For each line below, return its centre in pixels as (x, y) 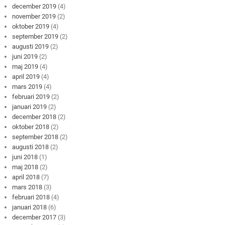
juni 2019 (25, 56)
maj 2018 (25, 167)
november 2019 (34, 16)
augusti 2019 (31, 46)
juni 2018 (25, 157)
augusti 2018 (31, 147)
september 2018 (35, 137)
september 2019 (35, 36)
